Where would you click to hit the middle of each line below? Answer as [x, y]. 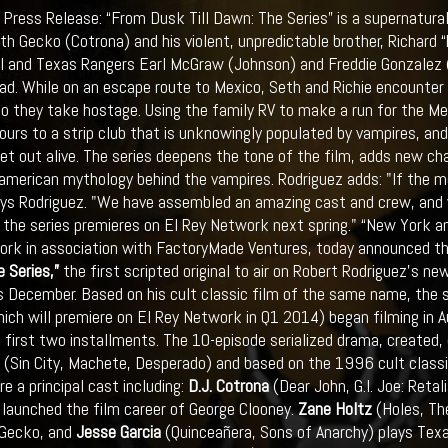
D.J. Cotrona [228, 386]
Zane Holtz [336, 409]
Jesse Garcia [120, 432]
